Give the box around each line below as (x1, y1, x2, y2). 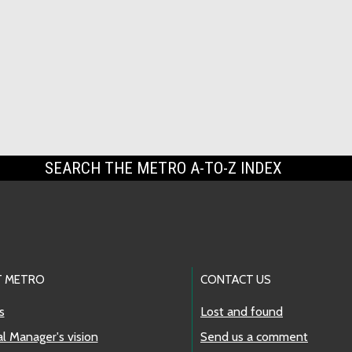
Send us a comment (200, 328, 308, 344)
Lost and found (200, 303, 283, 319)
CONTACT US (200, 271, 271, 287)
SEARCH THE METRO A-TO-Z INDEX (45, 158, 287, 178)
